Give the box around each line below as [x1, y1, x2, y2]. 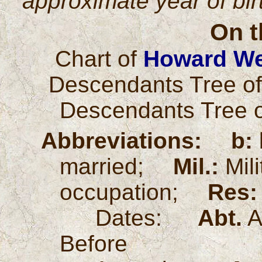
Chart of [55, 46, 144, 71]
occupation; [60, 180, 208, 205]
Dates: [60, 205, 198, 230]
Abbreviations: [41, 128, 202, 153]
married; [60, 154, 174, 179]
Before [60, 231, 128, 256]
